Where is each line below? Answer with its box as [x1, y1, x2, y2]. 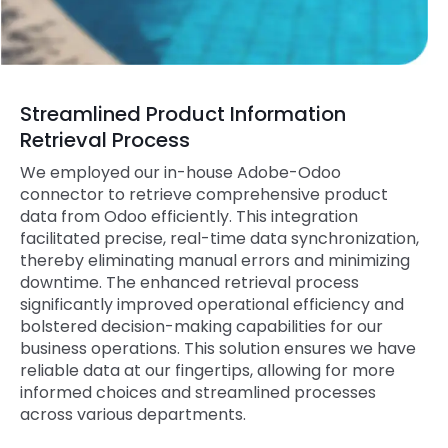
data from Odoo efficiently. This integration [20, 205, 358, 229]
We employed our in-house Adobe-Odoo [20, 161, 341, 185]
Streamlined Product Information [20, 99, 346, 128]
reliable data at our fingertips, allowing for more [20, 359, 395, 383]
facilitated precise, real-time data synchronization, [20, 227, 419, 251]
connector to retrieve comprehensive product [20, 183, 388, 207]
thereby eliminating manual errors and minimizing [20, 249, 410, 273]
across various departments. [20, 403, 246, 427]
